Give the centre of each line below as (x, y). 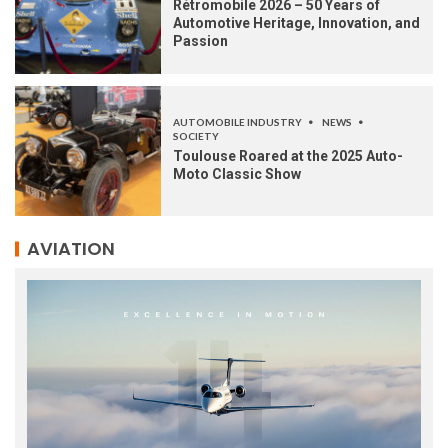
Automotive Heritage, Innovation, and (296, 23)
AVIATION (71, 249)
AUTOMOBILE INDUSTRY (238, 122)
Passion (200, 41)
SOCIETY (196, 136)
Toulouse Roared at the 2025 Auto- (288, 156)
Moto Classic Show (237, 174)
